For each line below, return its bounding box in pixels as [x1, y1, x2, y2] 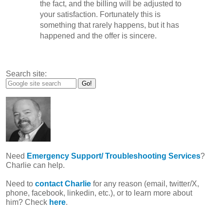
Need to [6, 180, 36, 188]
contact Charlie [35, 180, 91, 188]
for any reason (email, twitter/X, [91, 180, 200, 188]
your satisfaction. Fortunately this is [40, 10, 161, 19]
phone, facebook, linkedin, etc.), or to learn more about [6, 189, 193, 198]
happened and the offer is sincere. [40, 32, 157, 40]
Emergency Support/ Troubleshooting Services [27, 152, 201, 161]
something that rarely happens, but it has [40, 21, 180, 30]
